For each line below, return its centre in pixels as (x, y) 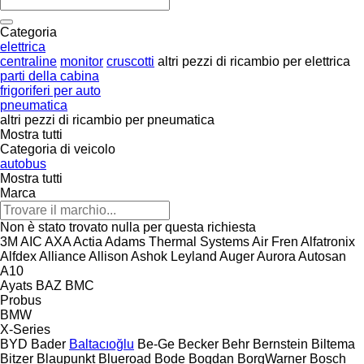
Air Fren (275, 241)
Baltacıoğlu (102, 344)
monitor (82, 61)
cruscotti (130, 61)
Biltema (333, 344)
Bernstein (280, 344)
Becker (198, 344)
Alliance (63, 256)
